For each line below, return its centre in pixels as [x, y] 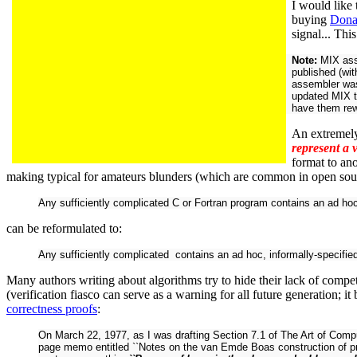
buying [311, 19]
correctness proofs [52, 308]
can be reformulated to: [64, 228]
